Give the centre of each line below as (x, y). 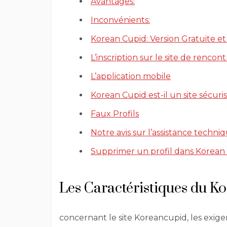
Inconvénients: (120, 20)
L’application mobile (131, 77)
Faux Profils (115, 114)
